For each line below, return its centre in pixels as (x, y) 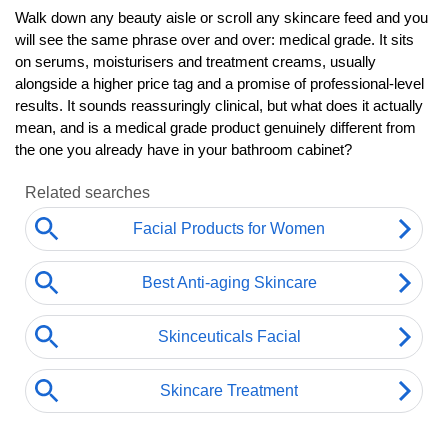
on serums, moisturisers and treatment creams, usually (195, 61)
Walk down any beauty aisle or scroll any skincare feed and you (221, 17)
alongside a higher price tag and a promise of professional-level (219, 83)
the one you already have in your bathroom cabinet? (183, 149)
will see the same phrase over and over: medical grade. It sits (214, 39)
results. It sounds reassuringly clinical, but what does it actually (219, 105)
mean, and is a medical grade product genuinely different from (215, 127)
